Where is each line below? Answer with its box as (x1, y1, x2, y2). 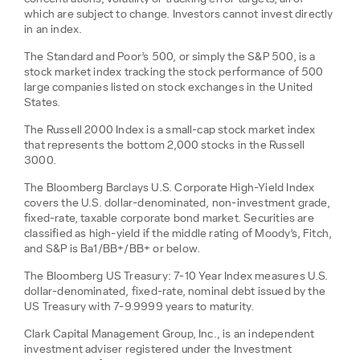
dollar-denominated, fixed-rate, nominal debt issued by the (24, 285, 326, 297)
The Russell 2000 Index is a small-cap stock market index (24, 124, 316, 136)
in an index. (24, 23, 83, 35)
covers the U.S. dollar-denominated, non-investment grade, (24, 197, 330, 209)
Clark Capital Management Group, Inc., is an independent (24, 328, 315, 340)
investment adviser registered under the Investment (24, 343, 292, 355)
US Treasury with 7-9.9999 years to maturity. (24, 301, 255, 313)
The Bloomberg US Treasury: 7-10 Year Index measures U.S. (24, 270, 329, 282)
